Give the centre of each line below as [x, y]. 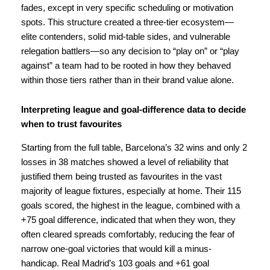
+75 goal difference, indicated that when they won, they [128, 220]
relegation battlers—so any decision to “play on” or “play [130, 51]
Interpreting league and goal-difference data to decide [133, 110]
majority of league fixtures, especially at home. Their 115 [131, 191]
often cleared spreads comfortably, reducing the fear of [128, 234]
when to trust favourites [71, 124]
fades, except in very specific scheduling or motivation [127, 8]
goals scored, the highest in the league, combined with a [130, 205]
